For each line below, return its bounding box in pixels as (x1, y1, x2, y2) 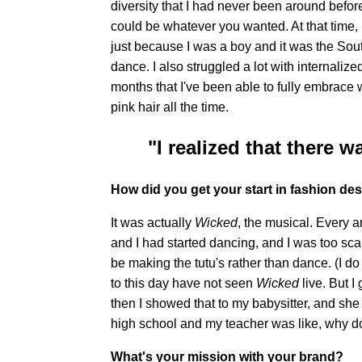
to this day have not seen (111, 276, 256, 291)
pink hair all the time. (111, 99, 229, 114)
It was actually (111, 216, 195, 230)
